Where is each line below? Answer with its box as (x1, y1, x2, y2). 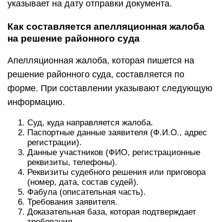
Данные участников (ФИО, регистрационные (27, 148, 200, 157)
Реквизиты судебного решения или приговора (27, 167, 206, 177)
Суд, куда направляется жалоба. (27, 118, 153, 127)
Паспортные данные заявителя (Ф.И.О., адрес (27, 128, 207, 137)
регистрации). (27, 138, 82, 147)
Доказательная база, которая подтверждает (27, 207, 196, 217)
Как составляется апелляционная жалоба (7, 21, 205, 32)
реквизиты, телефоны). (27, 158, 117, 167)
